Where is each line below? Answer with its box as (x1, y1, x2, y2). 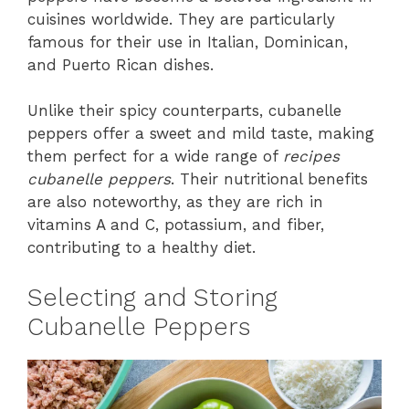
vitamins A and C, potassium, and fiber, (27, 215, 324, 235)
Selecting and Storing (27, 282, 278, 312)
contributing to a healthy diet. (27, 238, 256, 257)
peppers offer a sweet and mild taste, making (27, 124, 374, 143)
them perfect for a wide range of (27, 147, 283, 166)
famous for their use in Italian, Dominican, (27, 32, 348, 51)
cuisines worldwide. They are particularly (27, 9, 335, 28)
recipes (283, 147, 340, 166)
